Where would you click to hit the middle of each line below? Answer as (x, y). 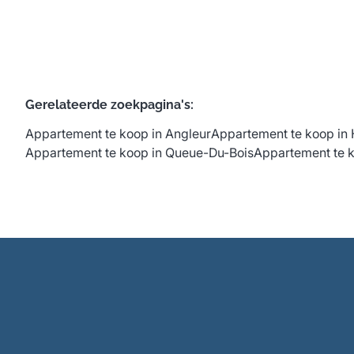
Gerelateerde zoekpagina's (108, 104)
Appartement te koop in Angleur (118, 133)
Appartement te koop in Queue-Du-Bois (139, 152)
